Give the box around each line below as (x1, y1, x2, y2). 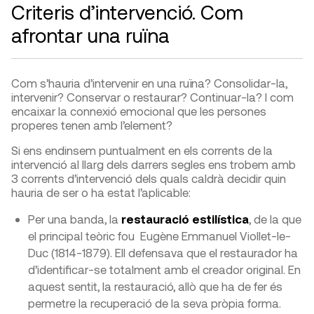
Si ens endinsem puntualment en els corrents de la (11, 143, 273, 158)
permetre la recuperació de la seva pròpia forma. (28, 296, 281, 310)
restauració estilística (121, 212, 249, 226)
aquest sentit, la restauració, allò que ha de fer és (28, 279, 282, 294)
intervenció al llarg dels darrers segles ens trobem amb (11, 157, 296, 172)
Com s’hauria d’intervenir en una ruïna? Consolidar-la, (11, 76, 287, 90)
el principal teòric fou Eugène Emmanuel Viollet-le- (28, 228, 291, 243)
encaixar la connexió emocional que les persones (11, 104, 266, 118)
